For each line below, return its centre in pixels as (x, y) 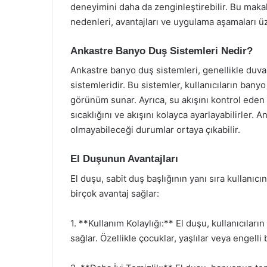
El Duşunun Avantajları (124, 159)
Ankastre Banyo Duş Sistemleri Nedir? (162, 51)
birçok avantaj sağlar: (115, 193)
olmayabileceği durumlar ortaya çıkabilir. (155, 130)
